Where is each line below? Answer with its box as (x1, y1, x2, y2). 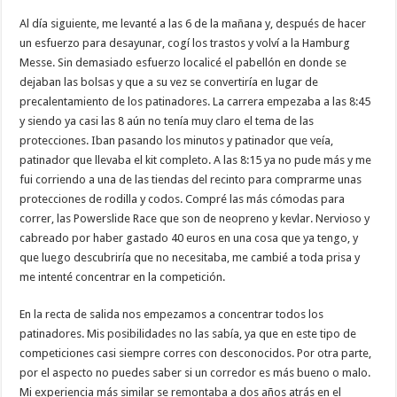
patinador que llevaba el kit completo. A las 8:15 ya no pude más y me (19, 152, 372, 167)
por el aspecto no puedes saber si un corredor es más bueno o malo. (19, 365, 371, 379)
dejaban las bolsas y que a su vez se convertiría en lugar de (19, 74, 319, 89)
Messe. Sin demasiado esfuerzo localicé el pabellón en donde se (19, 55, 347, 69)
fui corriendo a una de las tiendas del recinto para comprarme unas (19, 172, 362, 186)
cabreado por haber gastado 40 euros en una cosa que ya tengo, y (19, 230, 359, 245)
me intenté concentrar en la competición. (19, 269, 226, 284)
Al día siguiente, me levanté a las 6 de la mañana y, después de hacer (19, 16, 367, 30)
